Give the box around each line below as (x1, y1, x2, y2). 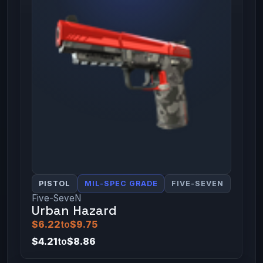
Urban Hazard (31, 202, 117, 218)
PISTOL (38, 178, 70, 188)
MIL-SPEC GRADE (84, 178, 158, 188)
